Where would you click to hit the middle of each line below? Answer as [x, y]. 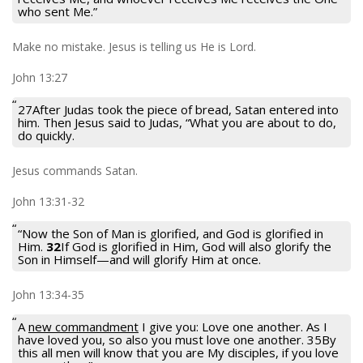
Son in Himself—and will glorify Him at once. [139, 259]
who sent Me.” [58, 11]
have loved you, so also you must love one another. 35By [177, 339]
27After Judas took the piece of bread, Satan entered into [178, 109]
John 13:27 [40, 77]
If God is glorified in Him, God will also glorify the [196, 246]
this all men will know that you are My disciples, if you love [178, 352]
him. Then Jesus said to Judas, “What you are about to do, [177, 122]
